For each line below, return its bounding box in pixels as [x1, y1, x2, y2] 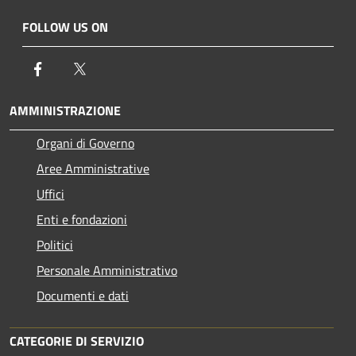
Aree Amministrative [37, 158, 149, 178]
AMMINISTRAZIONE [10, 100, 121, 120]
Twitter [88, 58, 127, 78]
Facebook [47, 58, 96, 78]
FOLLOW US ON [22, 17, 108, 37]
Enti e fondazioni [37, 209, 127, 229]
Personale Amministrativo [37, 260, 177, 280]
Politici [37, 234, 73, 254]
